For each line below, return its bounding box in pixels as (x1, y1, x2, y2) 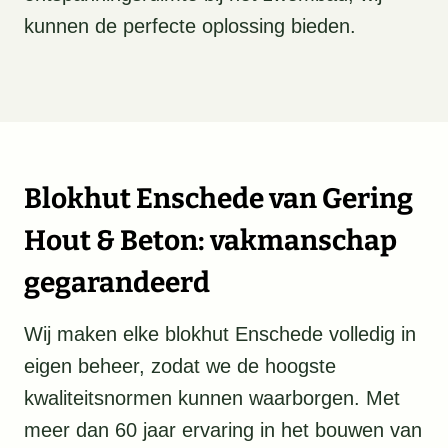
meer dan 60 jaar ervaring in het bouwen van (24, 419, 422, 442)
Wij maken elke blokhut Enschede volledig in (24, 323, 416, 346)
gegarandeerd (24, 266, 210, 300)
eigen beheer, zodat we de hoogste (24, 355, 336, 378)
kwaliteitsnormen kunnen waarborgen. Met (24, 387, 400, 410)
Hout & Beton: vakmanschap (24, 224, 397, 258)
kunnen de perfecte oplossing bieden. (24, 15, 356, 38)
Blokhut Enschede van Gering (24, 182, 413, 216)
